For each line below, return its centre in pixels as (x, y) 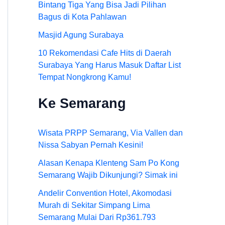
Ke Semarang (82, 103)
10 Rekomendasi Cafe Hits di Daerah (105, 53)
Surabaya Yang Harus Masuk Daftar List (109, 65)
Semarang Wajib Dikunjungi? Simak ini (108, 175)
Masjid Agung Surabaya (81, 35)
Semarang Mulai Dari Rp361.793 (97, 217)
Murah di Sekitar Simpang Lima (94, 205)
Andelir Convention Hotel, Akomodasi (105, 193)
